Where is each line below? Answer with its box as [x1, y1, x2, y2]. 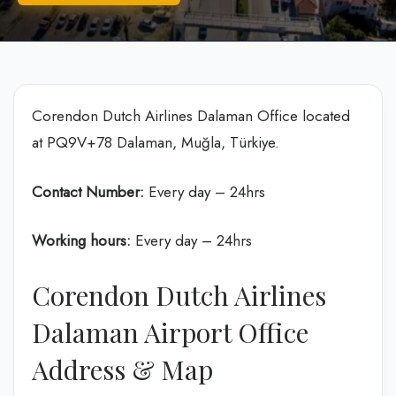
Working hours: [32, 230, 131, 251]
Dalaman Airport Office [32, 314, 308, 350]
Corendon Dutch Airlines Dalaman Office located [32, 105, 350, 126]
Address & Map [32, 351, 213, 387]
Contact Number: [32, 180, 144, 202]
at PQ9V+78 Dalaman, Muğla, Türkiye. [32, 132, 279, 153]
